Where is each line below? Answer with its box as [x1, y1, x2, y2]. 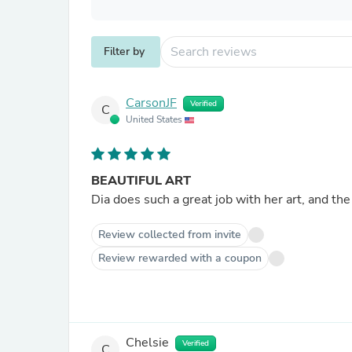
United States [126, 113, 185, 126]
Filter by [104, 44, 145, 59]
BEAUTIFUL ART [91, 172, 191, 189]
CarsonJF [126, 94, 177, 112]
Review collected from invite [98, 227, 241, 242]
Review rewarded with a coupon [98, 251, 262, 266]
